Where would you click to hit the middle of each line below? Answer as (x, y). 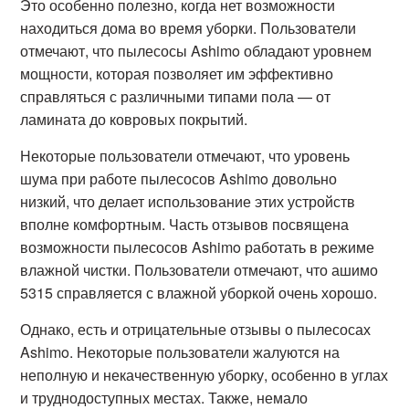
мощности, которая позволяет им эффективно (177, 73)
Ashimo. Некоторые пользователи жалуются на (180, 352)
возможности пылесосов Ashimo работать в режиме (198, 247)
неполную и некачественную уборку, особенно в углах (204, 375)
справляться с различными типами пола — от (176, 96)
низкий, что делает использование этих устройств (188, 201)
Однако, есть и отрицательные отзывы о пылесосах (196, 329)
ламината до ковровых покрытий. (134, 119)
